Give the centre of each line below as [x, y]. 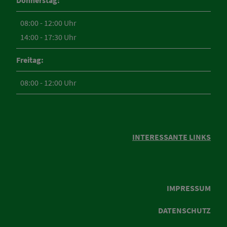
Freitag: [30, 60]
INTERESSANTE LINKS [172, 137]
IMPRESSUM [189, 188]
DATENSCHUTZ [184, 211]
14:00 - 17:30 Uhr [48, 37]
